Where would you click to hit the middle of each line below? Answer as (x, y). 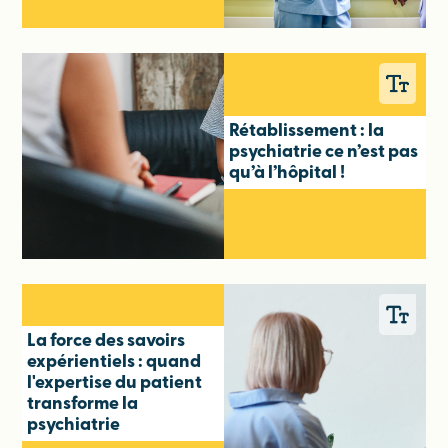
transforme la (83, 404)
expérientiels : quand (114, 362)
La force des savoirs (106, 341)
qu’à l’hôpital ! (287, 173)
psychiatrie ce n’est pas (323, 152)
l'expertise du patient (115, 383)
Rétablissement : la (306, 131)
